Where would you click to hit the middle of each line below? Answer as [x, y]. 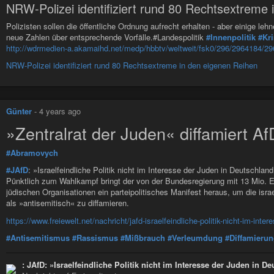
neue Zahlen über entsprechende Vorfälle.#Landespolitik [106, 37]
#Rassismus [95, 237]
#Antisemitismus [38, 237]
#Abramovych [32, 152]
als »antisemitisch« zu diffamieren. [68, 203]
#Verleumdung [195, 237]
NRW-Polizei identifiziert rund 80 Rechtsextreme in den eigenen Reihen [132, 65]
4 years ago [60, 111]
